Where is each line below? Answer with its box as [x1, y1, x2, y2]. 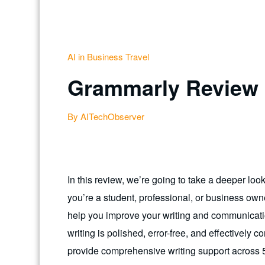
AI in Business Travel [67, 50, 149, 63]
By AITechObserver [67, 109, 144, 122]
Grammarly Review [67, 71, 258, 102]
